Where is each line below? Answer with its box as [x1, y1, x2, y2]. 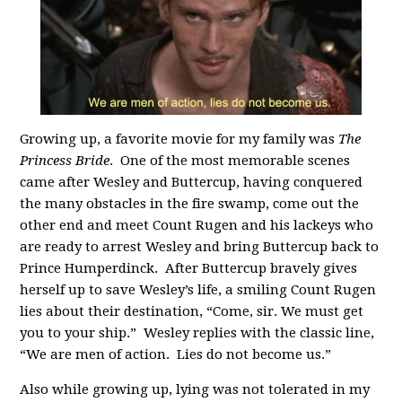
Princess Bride [20, 153, 110, 169]
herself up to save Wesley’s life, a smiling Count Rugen [20, 282, 377, 298]
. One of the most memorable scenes [109, 153, 351, 169]
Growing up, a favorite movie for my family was [20, 131, 339, 147]
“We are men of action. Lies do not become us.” [20, 346, 332, 363]
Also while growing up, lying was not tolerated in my [20, 381, 371, 398]
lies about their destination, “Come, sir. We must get [20, 303, 364, 319]
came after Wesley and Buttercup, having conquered [20, 174, 363, 190]
